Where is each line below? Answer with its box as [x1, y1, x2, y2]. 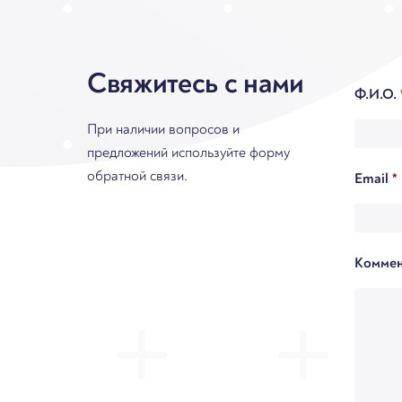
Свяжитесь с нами [87, 65, 304, 101]
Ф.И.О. [354, 84, 397, 103]
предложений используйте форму [87, 143, 290, 162]
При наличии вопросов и [87, 119, 240, 138]
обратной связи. [87, 166, 188, 185]
